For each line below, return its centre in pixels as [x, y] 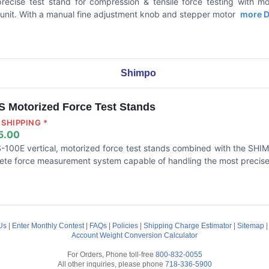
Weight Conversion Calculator [149, 235]
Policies [125, 226]
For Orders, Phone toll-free [111, 255]
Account [85, 235]
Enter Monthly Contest [48, 226]
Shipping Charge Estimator [188, 226]
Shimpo [138, 73]
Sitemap [251, 226]
